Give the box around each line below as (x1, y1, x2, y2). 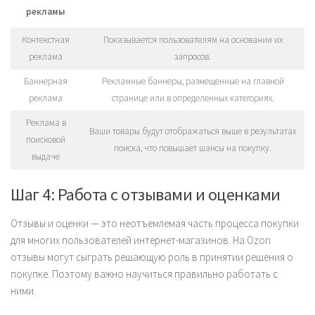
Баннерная (24, 75, 67, 87)
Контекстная (22, 34, 70, 46)
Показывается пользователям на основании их (103, 34, 283, 46)
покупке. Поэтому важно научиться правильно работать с (11, 266, 278, 281)
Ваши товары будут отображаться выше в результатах (89, 125, 296, 137)
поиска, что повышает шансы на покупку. (114, 142, 271, 154)
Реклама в (25, 117, 66, 129)
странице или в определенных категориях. (111, 92, 274, 104)
